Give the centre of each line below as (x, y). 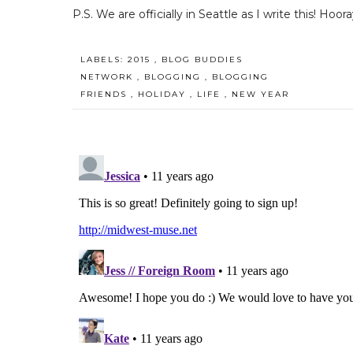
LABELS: (104, 59)
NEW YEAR (260, 94)
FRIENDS (106, 94)
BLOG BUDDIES (202, 59)
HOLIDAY (164, 94)
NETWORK (109, 76)
